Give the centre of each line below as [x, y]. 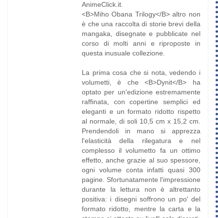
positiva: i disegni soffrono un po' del [141, 199]
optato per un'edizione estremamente [141, 92]
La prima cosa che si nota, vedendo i [141, 73]
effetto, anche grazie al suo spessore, [141, 160]
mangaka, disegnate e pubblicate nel [141, 34]
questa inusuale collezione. [123, 53]
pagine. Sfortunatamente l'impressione [141, 180]
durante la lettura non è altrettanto [141, 190]
